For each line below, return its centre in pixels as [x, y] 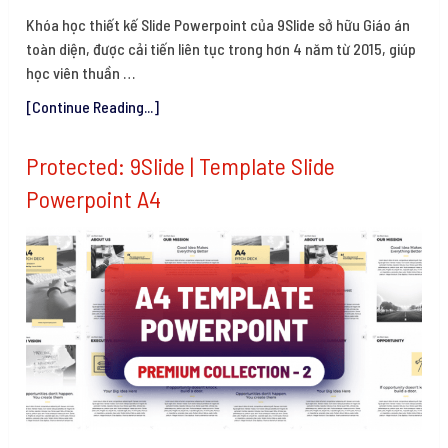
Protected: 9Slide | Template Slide [181, 165]
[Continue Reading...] [93, 106]
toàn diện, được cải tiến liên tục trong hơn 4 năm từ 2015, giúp [221, 48]
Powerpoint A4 [94, 198]
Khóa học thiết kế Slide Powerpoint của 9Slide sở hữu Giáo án [218, 24]
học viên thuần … [81, 72]
